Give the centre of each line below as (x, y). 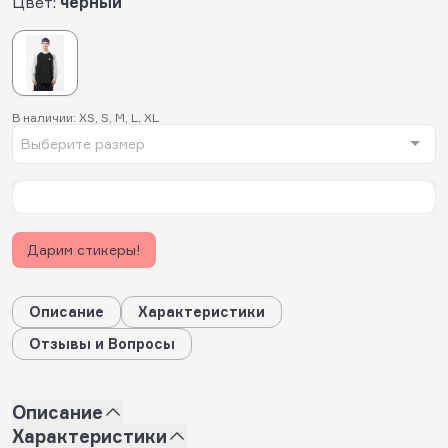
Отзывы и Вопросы (102, 343)
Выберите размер (83, 143)
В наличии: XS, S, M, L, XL (85, 117)
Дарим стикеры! (84, 249)
